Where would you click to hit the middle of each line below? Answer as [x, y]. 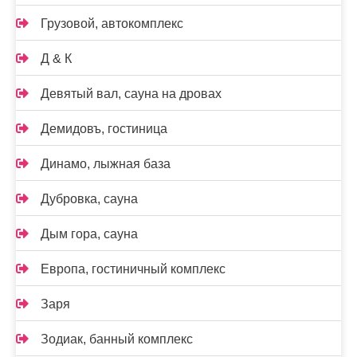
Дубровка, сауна [89, 199]
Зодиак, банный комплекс [117, 339]
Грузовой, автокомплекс [112, 24]
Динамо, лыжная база [106, 164]
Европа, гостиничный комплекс [133, 269]
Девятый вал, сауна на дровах [131, 94]
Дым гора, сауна [89, 234]
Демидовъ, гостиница [104, 129]
